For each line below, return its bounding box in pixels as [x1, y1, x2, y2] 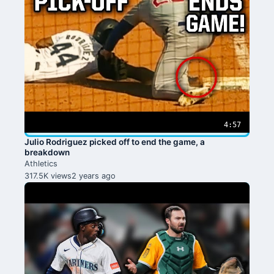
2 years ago [72, 171, 116, 181]
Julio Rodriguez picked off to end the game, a [24, 137, 205, 147]
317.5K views [24, 171, 72, 181]
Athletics [24, 159, 57, 169]
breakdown [24, 147, 70, 158]
